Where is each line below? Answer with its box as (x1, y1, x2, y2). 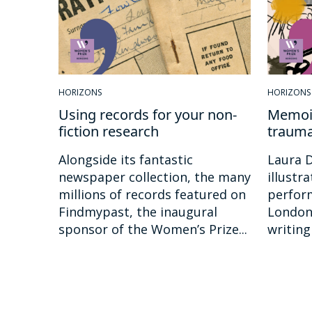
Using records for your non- (58, 104, 237, 124)
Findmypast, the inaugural (58, 203, 217, 220)
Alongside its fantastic (58, 150, 193, 168)
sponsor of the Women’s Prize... (58, 220, 247, 237)
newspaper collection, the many (58, 168, 251, 185)
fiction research (58, 121, 159, 141)
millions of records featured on (58, 185, 246, 203)
